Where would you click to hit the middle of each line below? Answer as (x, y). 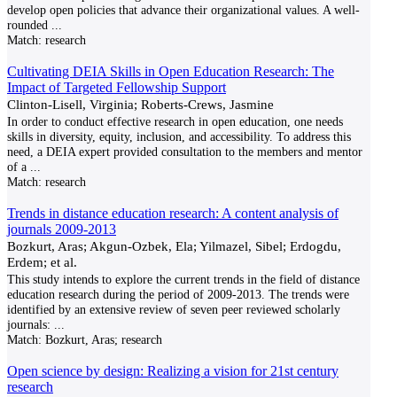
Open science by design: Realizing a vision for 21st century (173, 371)
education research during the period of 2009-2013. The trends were (178, 294)
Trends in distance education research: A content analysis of (173, 213)
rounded (27, 25)
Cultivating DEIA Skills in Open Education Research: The (171, 71)
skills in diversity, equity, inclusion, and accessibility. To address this (179, 136)
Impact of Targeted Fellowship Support (117, 87)
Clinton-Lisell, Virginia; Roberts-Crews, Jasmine (140, 104)
